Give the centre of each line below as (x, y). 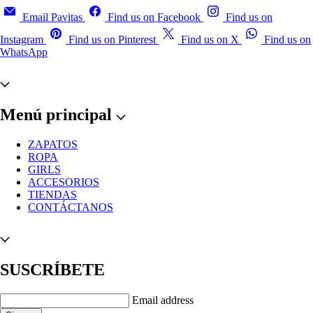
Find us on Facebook (154, 17)
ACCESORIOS (64, 182)
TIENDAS (52, 195)
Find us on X (210, 40)
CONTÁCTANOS (71, 208)
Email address (163, 300)
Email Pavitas (52, 17)
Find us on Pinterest (112, 40)
